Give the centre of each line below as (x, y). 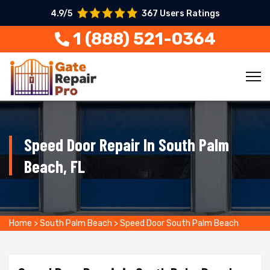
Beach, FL (55, 166)
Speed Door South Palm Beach (179, 223)
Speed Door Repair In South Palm (127, 145)
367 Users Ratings (181, 14)
